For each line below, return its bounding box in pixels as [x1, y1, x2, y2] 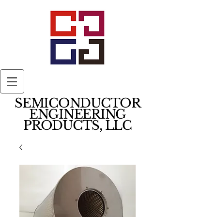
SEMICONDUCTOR [15, 95, 140, 111]
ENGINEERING [29, 107, 126, 122]
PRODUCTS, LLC [23, 118, 132, 133]
